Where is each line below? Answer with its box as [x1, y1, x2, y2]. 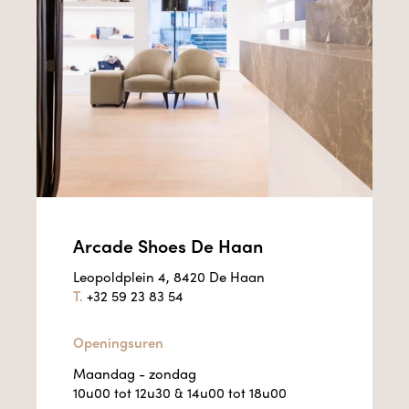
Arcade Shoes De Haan [73, 233, 263, 259]
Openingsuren [73, 332, 163, 353]
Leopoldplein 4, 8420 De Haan [73, 267, 265, 288]
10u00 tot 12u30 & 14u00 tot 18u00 [73, 383, 287, 404]
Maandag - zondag [73, 363, 200, 384]
